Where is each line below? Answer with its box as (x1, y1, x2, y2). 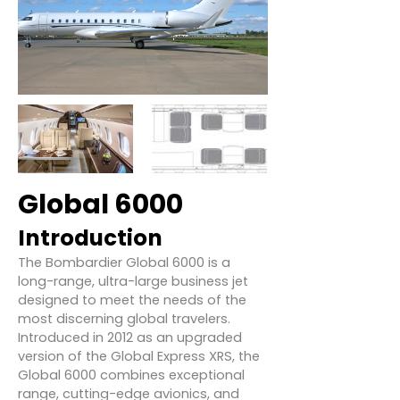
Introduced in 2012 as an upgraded (18, 329, 242, 346)
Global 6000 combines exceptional (18, 366, 245, 384)
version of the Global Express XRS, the (18, 347, 260, 365)
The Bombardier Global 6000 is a (18, 254, 230, 271)
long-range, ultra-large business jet (18, 272, 248, 290)
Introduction (18, 222, 162, 254)
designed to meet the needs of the (18, 291, 246, 309)
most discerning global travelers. (18, 310, 230, 328)
